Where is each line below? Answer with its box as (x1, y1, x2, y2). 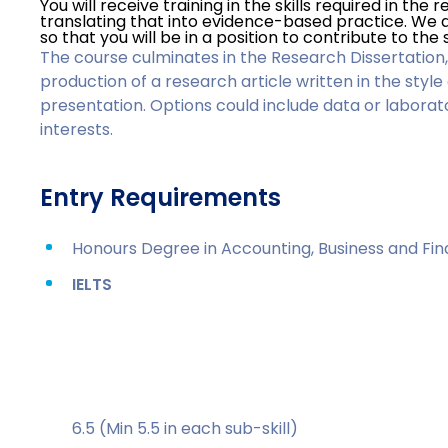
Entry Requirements (40, 181, 282, 214)
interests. (40, 118, 114, 141)
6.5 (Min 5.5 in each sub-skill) (72, 417, 299, 440)
